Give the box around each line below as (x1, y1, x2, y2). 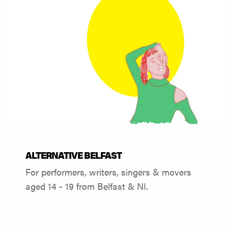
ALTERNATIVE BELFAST (25, 149, 122, 162)
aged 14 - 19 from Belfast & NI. (25, 180, 148, 193)
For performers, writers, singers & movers (25, 165, 191, 179)
